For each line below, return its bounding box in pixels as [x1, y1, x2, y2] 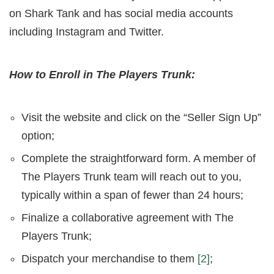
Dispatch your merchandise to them [21, 253, 198, 265]
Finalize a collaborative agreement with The [21, 212, 234, 224]
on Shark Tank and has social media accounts [9, 7, 233, 20]
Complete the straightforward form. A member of [21, 152, 256, 165]
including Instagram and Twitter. [9, 26, 164, 39]
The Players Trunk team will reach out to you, [21, 171, 242, 183]
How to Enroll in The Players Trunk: [9, 68, 195, 81]
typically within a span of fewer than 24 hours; [21, 189, 243, 202]
